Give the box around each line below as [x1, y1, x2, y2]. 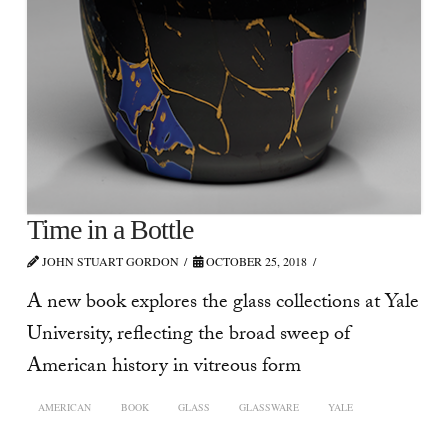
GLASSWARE [239, 400, 300, 415]
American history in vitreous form [26, 350, 301, 385]
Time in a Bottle [26, 214, 194, 246]
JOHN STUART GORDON [38, 253, 179, 270]
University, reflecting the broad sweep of [26, 318, 350, 353]
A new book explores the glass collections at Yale [26, 286, 419, 321]
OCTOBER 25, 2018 [203, 253, 308, 270]
